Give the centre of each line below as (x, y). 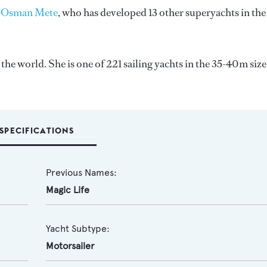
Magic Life (67, 190)
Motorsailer (70, 246)
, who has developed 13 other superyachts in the (162, 13)
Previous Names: (81, 173)
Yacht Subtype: (77, 229)
